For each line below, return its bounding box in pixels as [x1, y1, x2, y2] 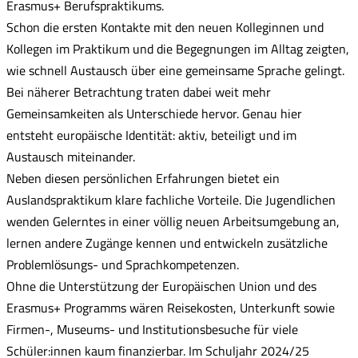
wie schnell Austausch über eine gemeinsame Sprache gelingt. [6, 61, 344, 80]
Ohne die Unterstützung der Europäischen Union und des [6, 276, 316, 296]
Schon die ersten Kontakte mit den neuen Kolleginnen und [6, 18, 324, 37]
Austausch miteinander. [6, 147, 135, 166]
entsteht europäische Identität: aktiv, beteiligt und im [6, 125, 296, 145]
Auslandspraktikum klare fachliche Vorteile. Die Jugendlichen [6, 190, 336, 209]
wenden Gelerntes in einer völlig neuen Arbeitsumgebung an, [6, 212, 340, 231]
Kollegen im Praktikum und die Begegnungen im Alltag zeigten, [6, 39, 349, 58]
